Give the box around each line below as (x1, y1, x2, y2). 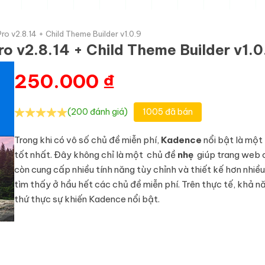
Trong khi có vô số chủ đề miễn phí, (14, 134, 161, 146)
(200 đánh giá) (67, 106, 128, 117)
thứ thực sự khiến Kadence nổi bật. (14, 193, 160, 205)
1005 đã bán (143, 106, 193, 117)
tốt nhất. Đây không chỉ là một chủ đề (14, 149, 177, 160)
